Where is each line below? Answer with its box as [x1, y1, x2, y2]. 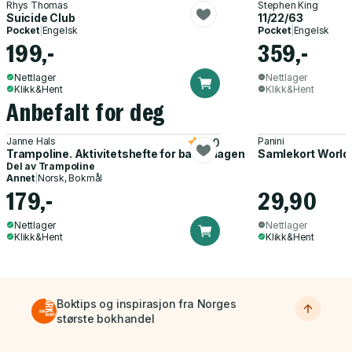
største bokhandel [57, 311, 155, 325]
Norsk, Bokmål [37, 171, 103, 184]
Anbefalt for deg [6, 97, 166, 127]
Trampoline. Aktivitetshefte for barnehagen [6, 146, 245, 160]
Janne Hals [6, 134, 56, 147]
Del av [6, 159, 38, 172]
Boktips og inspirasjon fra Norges [57, 296, 236, 310]
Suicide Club [6, 10, 75, 24]
